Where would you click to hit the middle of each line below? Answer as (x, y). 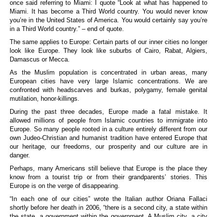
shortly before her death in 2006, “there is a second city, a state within (108, 208)
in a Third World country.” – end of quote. (67, 29)
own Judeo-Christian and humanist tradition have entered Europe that (108, 138)
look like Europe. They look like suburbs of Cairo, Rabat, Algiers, (108, 51)
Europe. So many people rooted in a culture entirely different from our (108, 129)
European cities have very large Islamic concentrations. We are (108, 81)
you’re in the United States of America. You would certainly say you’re (108, 20)
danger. (20, 155)
